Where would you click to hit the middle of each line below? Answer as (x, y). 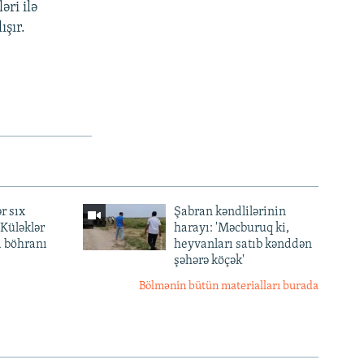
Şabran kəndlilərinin (230, 212)
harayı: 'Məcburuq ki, (231, 229)
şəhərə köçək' (209, 261)
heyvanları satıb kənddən (243, 245)
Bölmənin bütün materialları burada (229, 287)
